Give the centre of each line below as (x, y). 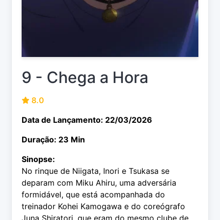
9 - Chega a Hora (85, 78)
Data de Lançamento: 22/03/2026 (87, 120)
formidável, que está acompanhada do (93, 195)
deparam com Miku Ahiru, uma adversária (99, 183)
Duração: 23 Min (53, 140)
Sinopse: (38, 159)
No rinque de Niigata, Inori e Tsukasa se (96, 171)
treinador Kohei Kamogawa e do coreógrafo (103, 206)
